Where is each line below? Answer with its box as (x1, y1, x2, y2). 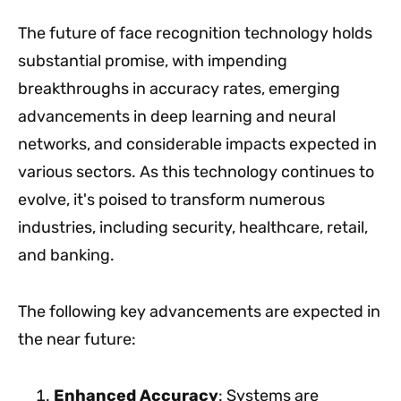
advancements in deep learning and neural (18, 106, 336, 126)
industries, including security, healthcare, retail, (18, 217, 368, 237)
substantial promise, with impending (18, 50, 287, 71)
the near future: (18, 328, 136, 349)
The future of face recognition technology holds (18, 22, 372, 43)
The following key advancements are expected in (18, 301, 380, 321)
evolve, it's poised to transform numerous (18, 189, 325, 209)
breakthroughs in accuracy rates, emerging (18, 78, 340, 98)
